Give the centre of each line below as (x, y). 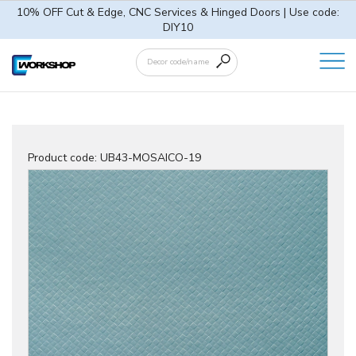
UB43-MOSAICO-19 (151, 158)
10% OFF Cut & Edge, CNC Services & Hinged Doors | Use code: (178, 12)
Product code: (64, 158)
